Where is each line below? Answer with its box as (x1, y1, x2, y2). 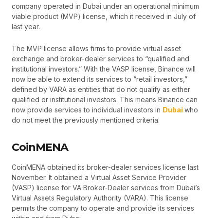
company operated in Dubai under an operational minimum (12, 1, 199, 10)
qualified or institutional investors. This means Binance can (12, 95, 198, 104)
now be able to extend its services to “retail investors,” (12, 75, 187, 84)
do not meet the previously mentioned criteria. (12, 116, 160, 125)
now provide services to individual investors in (12, 106, 163, 114)
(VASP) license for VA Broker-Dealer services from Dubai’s (12, 183, 200, 192)
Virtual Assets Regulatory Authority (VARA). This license (12, 193, 188, 202)
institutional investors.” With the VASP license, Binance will (12, 65, 196, 73)
